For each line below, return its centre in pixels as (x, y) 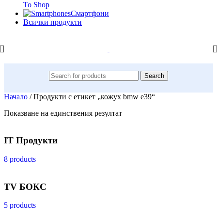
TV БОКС (25, 186)
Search (154, 76)
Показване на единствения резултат (63, 113)
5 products (20, 205)
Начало (17, 96)
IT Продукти (31, 140)
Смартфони (90, 13)
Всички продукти (53, 22)
